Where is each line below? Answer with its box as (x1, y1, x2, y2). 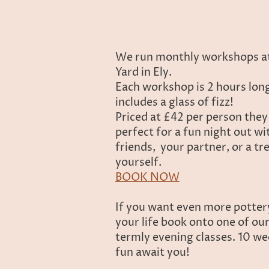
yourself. (115, 154, 164, 170)
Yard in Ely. (115, 64, 174, 80)
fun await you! (115, 244, 190, 260)
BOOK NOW (115, 169, 180, 185)
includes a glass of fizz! (115, 94, 234, 110)
